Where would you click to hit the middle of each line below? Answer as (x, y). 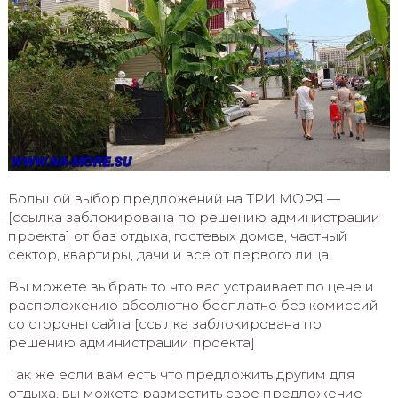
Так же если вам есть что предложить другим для (181, 374)
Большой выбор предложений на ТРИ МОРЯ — (174, 198)
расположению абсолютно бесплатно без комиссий (193, 305)
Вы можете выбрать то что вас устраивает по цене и (191, 286)
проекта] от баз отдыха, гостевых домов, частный (177, 235)
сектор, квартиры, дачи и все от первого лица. (169, 254)
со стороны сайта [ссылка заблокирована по (164, 323)
